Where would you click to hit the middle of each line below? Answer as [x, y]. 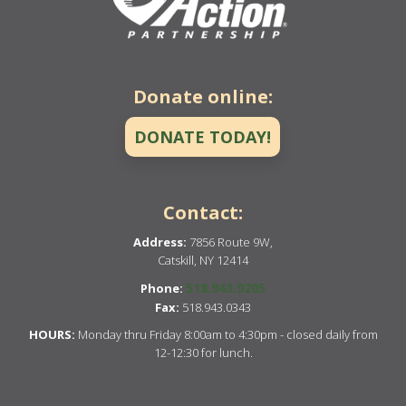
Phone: [162, 288]
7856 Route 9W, [230, 242]
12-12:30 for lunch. [203, 352]
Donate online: [203, 96]
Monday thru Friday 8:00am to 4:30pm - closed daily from [226, 334]
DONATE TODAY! [203, 136]
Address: [160, 242]
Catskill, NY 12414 [203, 260]
